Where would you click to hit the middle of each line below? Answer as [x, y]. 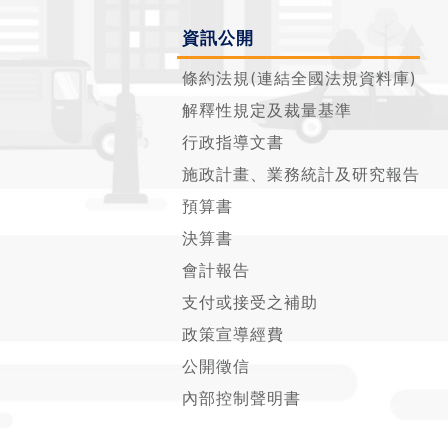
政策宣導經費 [233, 334]
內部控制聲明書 [241, 398]
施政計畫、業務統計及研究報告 [301, 174]
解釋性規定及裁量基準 [267, 110]
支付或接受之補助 [250, 302]
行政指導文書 [233, 142]
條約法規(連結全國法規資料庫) [299, 78]
